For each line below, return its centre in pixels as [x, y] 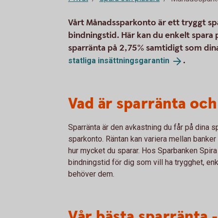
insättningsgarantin [134, 61]
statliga [83, 61]
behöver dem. [91, 174]
